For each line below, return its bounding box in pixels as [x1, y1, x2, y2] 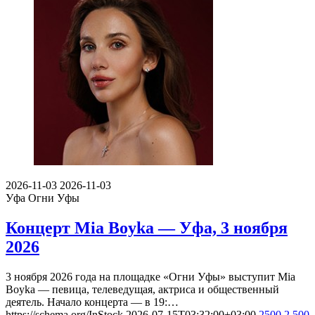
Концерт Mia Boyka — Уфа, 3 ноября [6, 219, 288, 238]
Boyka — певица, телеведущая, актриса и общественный [6, 283, 279, 296]
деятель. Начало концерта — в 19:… [6, 296, 179, 309]
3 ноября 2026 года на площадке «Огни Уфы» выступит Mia [6, 271, 295, 283]
